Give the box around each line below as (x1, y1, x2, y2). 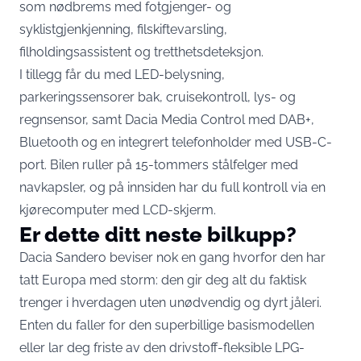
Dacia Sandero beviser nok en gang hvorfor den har (19, 250, 326, 265)
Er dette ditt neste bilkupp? (19, 222, 297, 247)
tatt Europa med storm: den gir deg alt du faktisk (19, 272, 306, 288)
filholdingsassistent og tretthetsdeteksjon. (19, 44, 263, 60)
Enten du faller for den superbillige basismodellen (19, 317, 314, 333)
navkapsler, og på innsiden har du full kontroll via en (19, 180, 326, 195)
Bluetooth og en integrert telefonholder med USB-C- (19, 135, 332, 150)
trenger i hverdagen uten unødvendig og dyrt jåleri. (19, 295, 322, 310)
